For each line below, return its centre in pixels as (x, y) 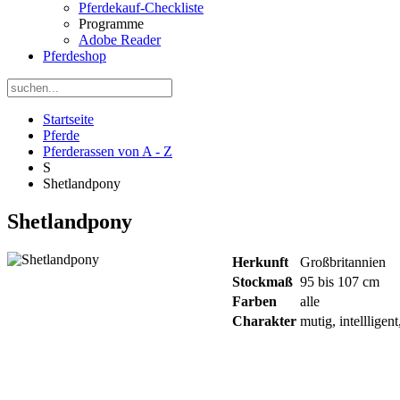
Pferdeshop (75, 56)
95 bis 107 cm (340, 281)
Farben (254, 301)
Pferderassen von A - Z (108, 151)
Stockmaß (262, 281)
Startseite (68, 119)
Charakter (264, 321)
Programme (111, 24)
